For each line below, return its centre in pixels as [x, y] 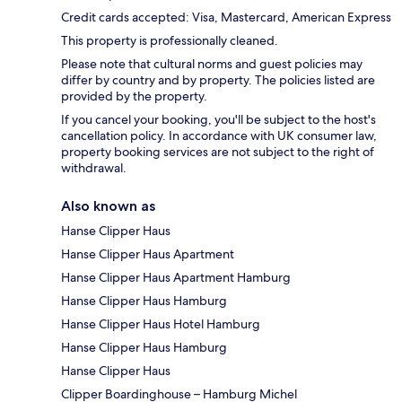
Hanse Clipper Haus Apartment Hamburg [176, 278]
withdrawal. [94, 168]
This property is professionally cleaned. [170, 41]
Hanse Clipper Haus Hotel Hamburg [161, 324]
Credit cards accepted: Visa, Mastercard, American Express [226, 17]
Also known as [108, 206]
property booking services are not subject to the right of [218, 152]
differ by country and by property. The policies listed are [218, 80]
